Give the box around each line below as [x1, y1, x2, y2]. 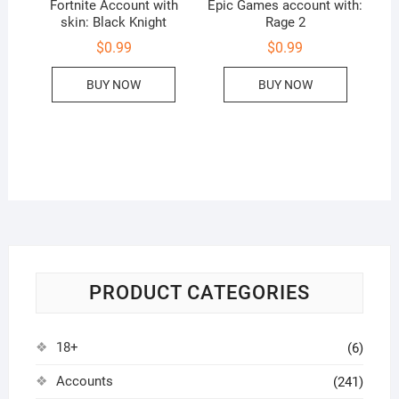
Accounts [55, 372, 113, 389]
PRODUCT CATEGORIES [88, 281, 310, 304]
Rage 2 [265, 13, 305, 30]
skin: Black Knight [61, 13, 167, 30]
